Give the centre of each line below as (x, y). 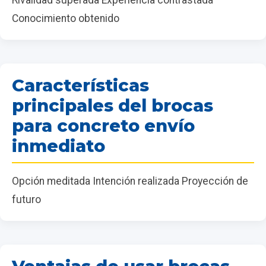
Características (80, 85)
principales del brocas (113, 105)
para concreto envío (103, 125)
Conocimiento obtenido (66, 18)
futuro (26, 199)
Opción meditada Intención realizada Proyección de (130, 181)
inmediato (58, 145)
